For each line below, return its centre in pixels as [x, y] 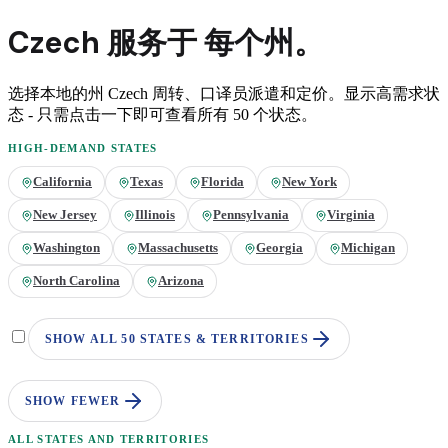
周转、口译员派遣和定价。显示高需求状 [294, 93]
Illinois [155, 215]
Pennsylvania [251, 215]
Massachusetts [178, 248]
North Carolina [76, 281]
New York [309, 182]
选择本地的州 [58, 93]
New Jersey [65, 215]
